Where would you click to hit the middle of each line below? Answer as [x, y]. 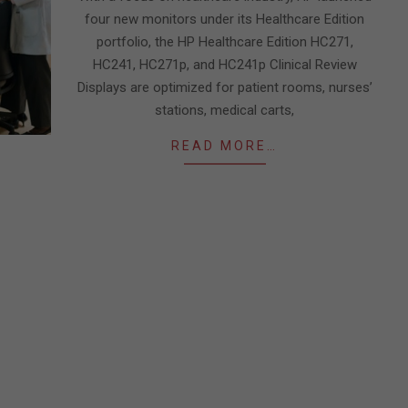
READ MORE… [224, 146]
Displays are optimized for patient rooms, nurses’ [224, 87]
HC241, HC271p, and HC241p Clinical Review [224, 65]
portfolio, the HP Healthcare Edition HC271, [224, 42]
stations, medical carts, [224, 110]
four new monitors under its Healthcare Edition [224, 19]
